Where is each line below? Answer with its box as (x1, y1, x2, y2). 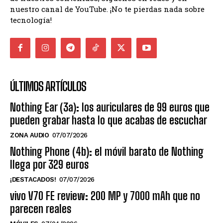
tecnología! (10, 14, 52, 25)
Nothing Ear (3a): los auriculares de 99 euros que (10, 100, 210, 114)
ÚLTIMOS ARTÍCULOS (10, 79, 86, 94)
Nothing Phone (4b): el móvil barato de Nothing (10, 144, 204, 158)
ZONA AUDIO (10, 131, 49, 139)
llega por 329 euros (10, 157, 89, 171)
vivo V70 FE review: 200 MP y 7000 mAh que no (10, 189, 200, 203)
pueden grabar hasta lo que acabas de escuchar (10, 113, 207, 127)
